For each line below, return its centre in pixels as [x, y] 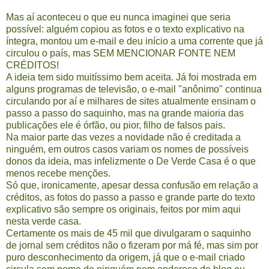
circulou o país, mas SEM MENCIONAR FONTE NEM [121, 53]
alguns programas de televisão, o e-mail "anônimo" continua [134, 89]
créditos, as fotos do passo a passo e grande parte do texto [131, 197]
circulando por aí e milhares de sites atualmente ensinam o [131, 101]
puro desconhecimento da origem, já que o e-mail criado [125, 257]
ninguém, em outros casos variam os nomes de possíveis [127, 149]
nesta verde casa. [44, 221]
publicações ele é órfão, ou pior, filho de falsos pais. [116, 125]
